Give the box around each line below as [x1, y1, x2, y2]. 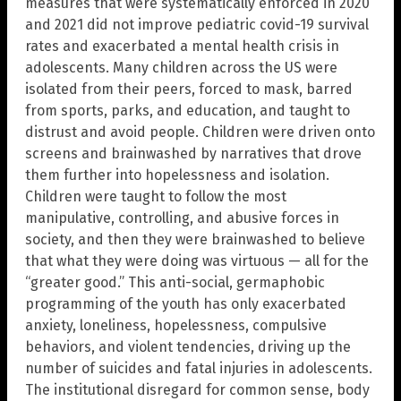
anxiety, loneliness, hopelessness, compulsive [25, 317, 327, 335]
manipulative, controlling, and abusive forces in [25, 209, 339, 227]
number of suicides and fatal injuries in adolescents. [25, 360, 372, 378]
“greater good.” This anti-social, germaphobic [25, 274, 325, 292]
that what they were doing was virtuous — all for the [25, 252, 369, 270]
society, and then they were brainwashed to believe [25, 231, 365, 249]
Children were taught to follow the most [25, 188, 286, 206]
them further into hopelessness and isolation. [25, 166, 329, 184]
